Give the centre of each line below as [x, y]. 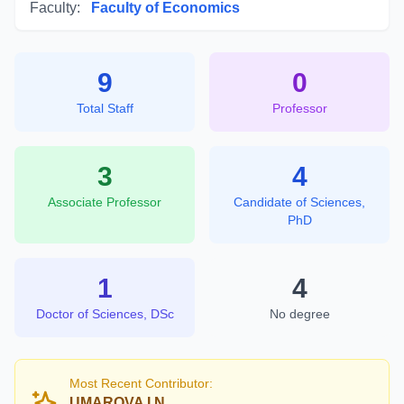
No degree [299, 314]
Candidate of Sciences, [299, 202]
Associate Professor [105, 202]
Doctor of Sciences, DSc [105, 314]
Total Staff [105, 108]
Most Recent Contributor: [141, 383]
